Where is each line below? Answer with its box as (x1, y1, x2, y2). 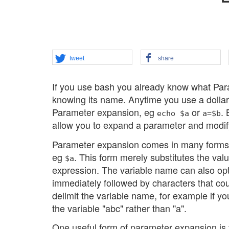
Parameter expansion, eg (52, 105, 157, 119)
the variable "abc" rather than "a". (52, 201, 187, 215)
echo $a (157, 109, 189, 118)
